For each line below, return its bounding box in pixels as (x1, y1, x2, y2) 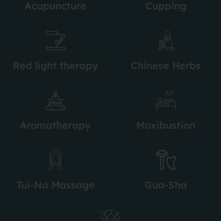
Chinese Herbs (131, 59, 201, 72)
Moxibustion (136, 118, 195, 131)
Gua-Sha (145, 178, 187, 191)
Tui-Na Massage (16, 178, 95, 191)
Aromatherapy (20, 118, 91, 131)
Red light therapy (12, 59, 98, 72)
